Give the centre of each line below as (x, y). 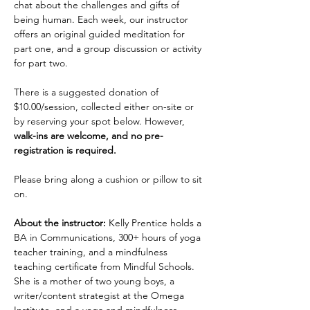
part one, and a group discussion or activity (109, 48)
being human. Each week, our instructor (102, 19)
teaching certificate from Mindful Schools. (106, 266)
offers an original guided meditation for (101, 34)
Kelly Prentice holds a (155, 223)
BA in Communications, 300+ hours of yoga (109, 237)
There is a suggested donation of (88, 92)
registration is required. (65, 150)
